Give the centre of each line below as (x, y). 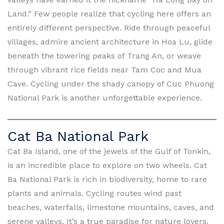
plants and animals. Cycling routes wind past (94, 193)
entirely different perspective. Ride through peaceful (109, 27)
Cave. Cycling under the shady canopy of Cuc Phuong (111, 83)
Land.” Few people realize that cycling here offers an (109, 13)
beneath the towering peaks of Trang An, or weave (104, 55)
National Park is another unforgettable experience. (105, 97)
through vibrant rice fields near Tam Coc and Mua (104, 69)
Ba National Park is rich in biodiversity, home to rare (107, 179)
